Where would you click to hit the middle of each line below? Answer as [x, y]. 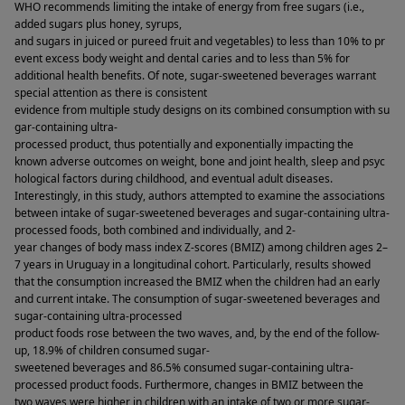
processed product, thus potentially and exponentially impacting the [184, 145]
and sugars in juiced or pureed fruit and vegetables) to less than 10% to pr [200, 42]
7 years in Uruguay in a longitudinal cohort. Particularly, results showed [193, 265]
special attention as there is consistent [111, 93]
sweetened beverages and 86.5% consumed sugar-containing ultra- [184, 368]
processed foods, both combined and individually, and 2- [155, 231]
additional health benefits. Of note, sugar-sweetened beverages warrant [195, 76]
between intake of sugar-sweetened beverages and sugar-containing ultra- [202, 213]
